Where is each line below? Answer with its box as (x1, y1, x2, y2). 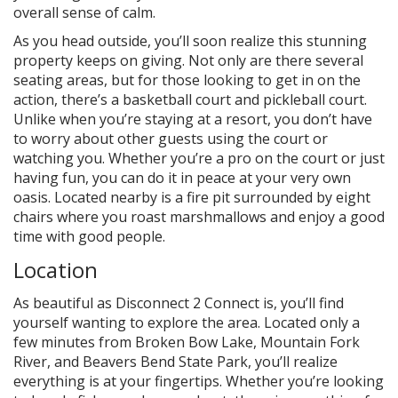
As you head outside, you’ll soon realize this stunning (13, 31, 367, 51)
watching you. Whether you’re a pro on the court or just (13, 148, 385, 168)
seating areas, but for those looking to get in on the (13, 70, 361, 90)
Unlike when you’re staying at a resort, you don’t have (13, 109, 372, 129)
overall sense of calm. (13, 3, 155, 22)
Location (13, 255, 98, 284)
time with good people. (13, 227, 165, 246)
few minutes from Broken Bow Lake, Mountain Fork (13, 332, 360, 352)
